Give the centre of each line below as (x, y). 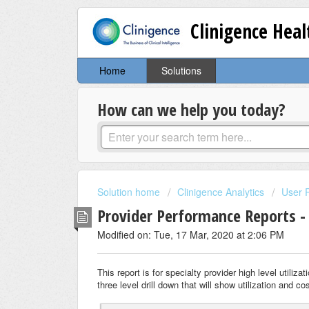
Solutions (181, 71)
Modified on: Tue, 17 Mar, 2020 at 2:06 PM (191, 234)
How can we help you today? (191, 110)
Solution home (130, 192)
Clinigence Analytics (221, 192)
